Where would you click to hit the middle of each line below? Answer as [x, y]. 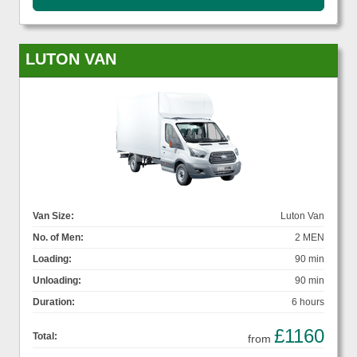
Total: [45, 337]
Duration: [54, 302]
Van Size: [53, 216]
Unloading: [57, 281]
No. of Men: [58, 238]
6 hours [308, 302]
